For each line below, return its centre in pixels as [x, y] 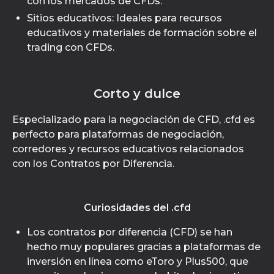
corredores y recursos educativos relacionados [128, 149]
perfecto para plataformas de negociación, [118, 134]
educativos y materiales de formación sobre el [142, 33]
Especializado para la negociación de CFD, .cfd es [134, 120]
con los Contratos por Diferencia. [93, 164]
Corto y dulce [137, 94]
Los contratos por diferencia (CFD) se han [130, 232]
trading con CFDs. [71, 47]
